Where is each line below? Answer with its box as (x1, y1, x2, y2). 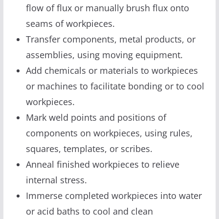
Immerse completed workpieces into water (25, 189, 202, 201)
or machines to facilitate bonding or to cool (25, 80, 204, 92)
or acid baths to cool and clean (25, 205, 153, 217)
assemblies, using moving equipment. (25, 48, 183, 61)
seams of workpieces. (25, 17, 115, 29)
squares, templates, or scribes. (25, 142, 153, 154)
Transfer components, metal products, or (25, 33, 196, 45)
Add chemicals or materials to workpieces (25, 64, 198, 76)
